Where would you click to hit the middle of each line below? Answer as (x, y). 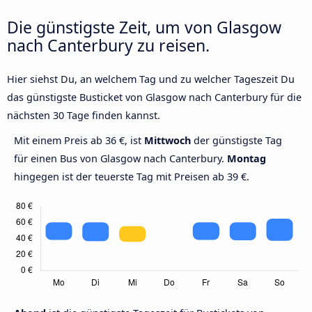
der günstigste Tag (236, 141)
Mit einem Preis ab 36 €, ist (79, 141)
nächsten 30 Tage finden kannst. (84, 116)
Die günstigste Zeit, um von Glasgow (144, 28)
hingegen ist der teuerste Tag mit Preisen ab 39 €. (132, 177)
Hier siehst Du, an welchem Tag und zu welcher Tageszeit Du (151, 79)
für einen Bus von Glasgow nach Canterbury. (120, 159)
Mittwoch (167, 141)
